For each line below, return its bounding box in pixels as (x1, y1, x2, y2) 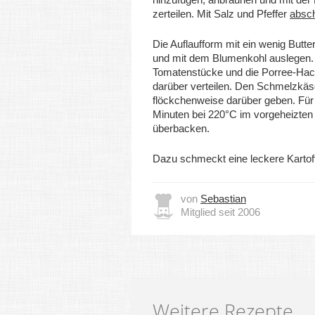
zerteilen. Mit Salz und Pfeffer (153, 8, 290, 20)
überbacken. (153, 122, 210, 134)
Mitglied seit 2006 (181, 206, 260, 218)
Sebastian (200, 193, 246, 205)
